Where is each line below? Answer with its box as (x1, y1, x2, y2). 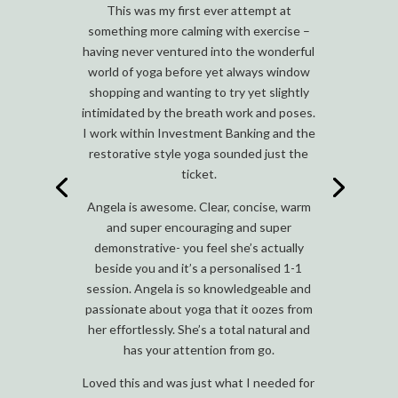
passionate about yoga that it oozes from (84, 300, 313, 316)
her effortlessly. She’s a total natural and (87, 321, 310, 337)
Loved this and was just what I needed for (83, 374, 315, 390)
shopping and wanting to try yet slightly (88, 84, 309, 99)
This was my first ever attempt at (106, 2, 291, 18)
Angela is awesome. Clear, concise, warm (86, 198, 311, 214)
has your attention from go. (123, 341, 275, 357)
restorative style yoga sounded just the (89, 145, 309, 161)
